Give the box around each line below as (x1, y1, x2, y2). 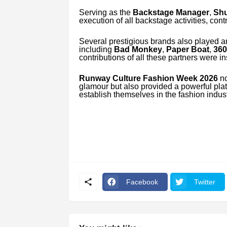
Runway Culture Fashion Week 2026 (79, 73, 218, 83)
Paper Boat (166, 45, 209, 54)
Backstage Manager (132, 8, 209, 17)
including (79, 45, 114, 54)
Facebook (126, 177, 158, 186)
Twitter (194, 177, 215, 186)
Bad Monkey (113, 45, 162, 54)
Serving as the (79, 8, 133, 17)
